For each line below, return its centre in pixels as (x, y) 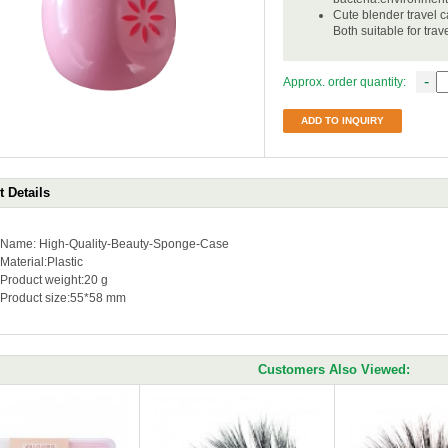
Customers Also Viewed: (334, 369)
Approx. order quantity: (344, 82)
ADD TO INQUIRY (342, 120)
